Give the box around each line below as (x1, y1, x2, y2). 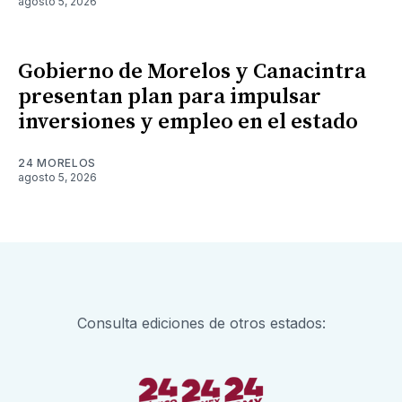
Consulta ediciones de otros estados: (76, 314, 326, 333)
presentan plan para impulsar (18, 83, 321, 111)
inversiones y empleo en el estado (18, 109, 358, 136)
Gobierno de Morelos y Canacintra (18, 58, 366, 86)
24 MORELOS (18, 156, 96, 170)
